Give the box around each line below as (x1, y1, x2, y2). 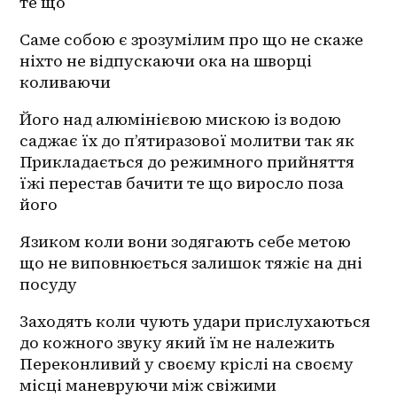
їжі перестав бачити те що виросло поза (19, 172, 345, 195)
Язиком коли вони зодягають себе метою (19, 230, 352, 253)
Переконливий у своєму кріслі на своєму (19, 353, 354, 376)
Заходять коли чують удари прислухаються (19, 310, 371, 333)
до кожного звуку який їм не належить (19, 331, 336, 354)
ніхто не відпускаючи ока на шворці (19, 50, 313, 73)
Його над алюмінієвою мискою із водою (19, 108, 342, 131)
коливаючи (19, 71, 115, 94)
